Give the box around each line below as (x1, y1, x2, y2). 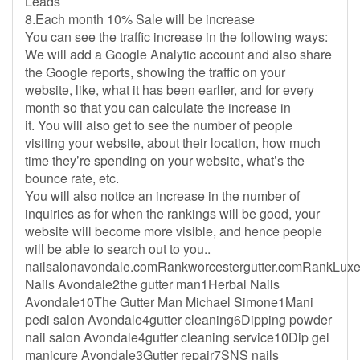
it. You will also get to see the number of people (25, 116, 292, 134)
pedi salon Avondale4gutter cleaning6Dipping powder (25, 310, 332, 329)
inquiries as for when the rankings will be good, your (25, 204, 320, 223)
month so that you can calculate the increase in (25, 98, 291, 117)
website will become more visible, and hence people (25, 222, 322, 240)
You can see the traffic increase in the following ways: (25, 27, 328, 46)
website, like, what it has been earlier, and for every (25, 80, 314, 99)
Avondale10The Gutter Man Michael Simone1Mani (25, 292, 313, 311)
